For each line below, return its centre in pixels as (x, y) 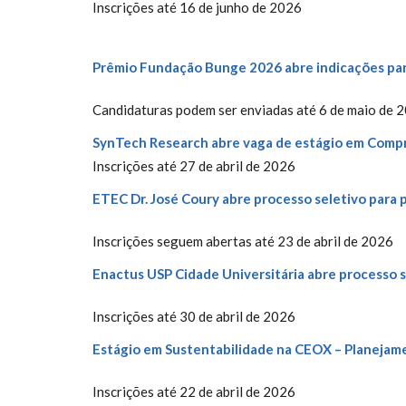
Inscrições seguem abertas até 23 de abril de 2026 (243, 241)
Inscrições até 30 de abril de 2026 (194, 316)
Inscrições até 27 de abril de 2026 (194, 166)
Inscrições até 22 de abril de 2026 (194, 391)
